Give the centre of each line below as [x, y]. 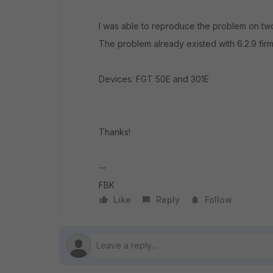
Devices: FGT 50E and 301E [154, 79]
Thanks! [115, 132]
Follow [218, 200]
